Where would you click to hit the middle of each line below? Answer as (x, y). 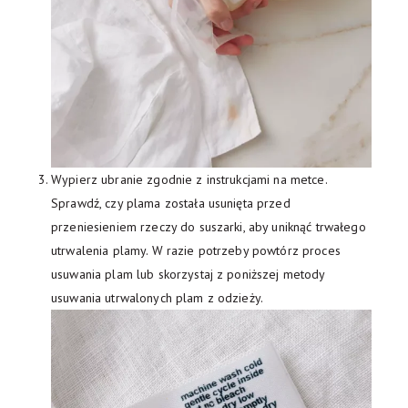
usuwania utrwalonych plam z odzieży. (158, 297)
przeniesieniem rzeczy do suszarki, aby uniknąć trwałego (209, 226)
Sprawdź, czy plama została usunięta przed (171, 203)
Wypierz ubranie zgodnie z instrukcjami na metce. (189, 179)
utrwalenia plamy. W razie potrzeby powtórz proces (196, 250)
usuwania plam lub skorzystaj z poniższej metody (188, 274)
